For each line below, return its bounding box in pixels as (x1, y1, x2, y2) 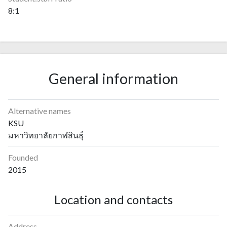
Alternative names (8, 105, 71, 116)
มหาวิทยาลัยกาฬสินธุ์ (8, 130, 84, 140)
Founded (8, 152, 38, 162)
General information (49, 70, 178, 87)
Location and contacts (54, 192, 173, 207)
